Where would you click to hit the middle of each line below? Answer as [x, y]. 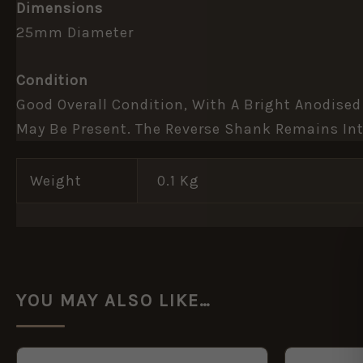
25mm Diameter [75, 32]
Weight [56, 181]
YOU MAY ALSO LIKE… [114, 301]
